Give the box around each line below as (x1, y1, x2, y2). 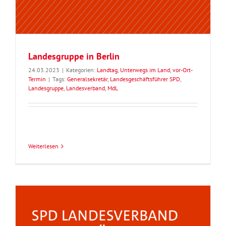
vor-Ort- (173, 66, 193, 74)
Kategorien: (66, 66, 97, 74)
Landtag (97, 66, 118, 74)
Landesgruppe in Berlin (28, 50, 120, 63)
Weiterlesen (28, 142, 59, 150)
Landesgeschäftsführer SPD (110, 75, 180, 83)
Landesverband (66, 84, 105, 92)
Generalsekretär (67, 75, 107, 83)
